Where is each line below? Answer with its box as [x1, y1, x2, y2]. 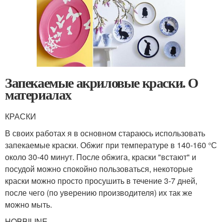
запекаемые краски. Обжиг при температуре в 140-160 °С [5, 139, 217, 151]
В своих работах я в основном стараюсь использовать [5, 127, 205, 139]
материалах [5, 84, 71, 105]
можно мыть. [5, 198, 52, 210]
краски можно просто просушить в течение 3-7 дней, [5, 174, 197, 186]
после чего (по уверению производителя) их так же [5, 186, 192, 198]
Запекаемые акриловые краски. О [5, 72, 199, 93]
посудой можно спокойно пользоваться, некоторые [5, 163, 193, 174]
